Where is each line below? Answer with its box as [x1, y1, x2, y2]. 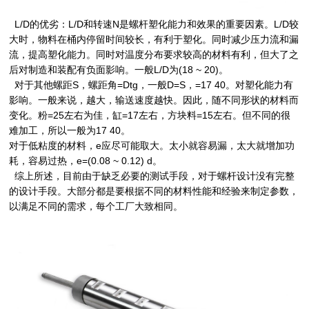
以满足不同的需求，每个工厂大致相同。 [9, 200, 183, 212]
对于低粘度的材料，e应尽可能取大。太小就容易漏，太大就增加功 [9, 139, 295, 151]
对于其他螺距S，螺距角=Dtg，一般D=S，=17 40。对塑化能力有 [9, 79, 294, 90]
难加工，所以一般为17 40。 [9, 124, 131, 136]
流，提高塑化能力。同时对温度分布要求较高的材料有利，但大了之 [9, 48, 299, 60]
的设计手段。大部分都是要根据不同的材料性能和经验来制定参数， [9, 185, 299, 197]
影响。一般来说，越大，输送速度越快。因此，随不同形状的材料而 [9, 94, 299, 106]
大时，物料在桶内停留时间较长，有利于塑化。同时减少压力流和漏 [9, 33, 299, 45]
